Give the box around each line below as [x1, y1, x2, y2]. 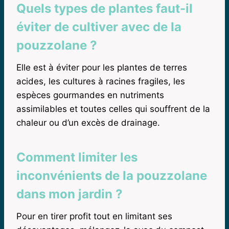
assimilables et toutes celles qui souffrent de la [16, 103, 210, 114]
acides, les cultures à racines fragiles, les [16, 76, 185, 86]
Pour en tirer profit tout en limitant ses [16, 211, 172, 221]
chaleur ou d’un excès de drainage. [16, 117, 160, 128]
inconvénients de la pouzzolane [16, 168, 207, 183]
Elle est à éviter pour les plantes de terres [16, 62, 187, 73]
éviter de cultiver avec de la [16, 19, 181, 34]
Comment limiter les [16, 149, 138, 165]
